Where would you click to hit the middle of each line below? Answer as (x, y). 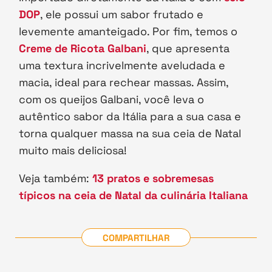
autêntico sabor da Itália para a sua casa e (130, 117)
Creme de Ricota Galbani (83, 49)
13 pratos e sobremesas (153, 178)
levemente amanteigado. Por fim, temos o (128, 32)
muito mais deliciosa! (73, 151)
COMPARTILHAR (136, 237)
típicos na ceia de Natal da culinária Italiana (134, 195)
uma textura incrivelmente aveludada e (122, 66)
